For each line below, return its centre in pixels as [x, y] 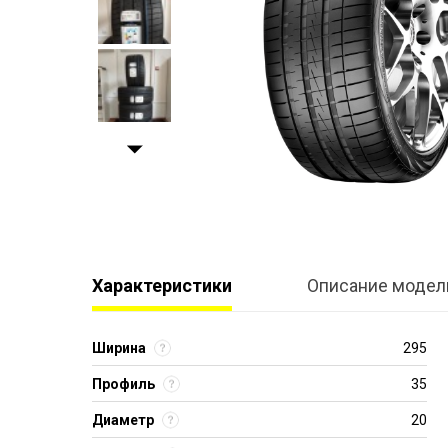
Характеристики [162, 285]
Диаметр [123, 420]
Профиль [123, 384]
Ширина [119, 348]
